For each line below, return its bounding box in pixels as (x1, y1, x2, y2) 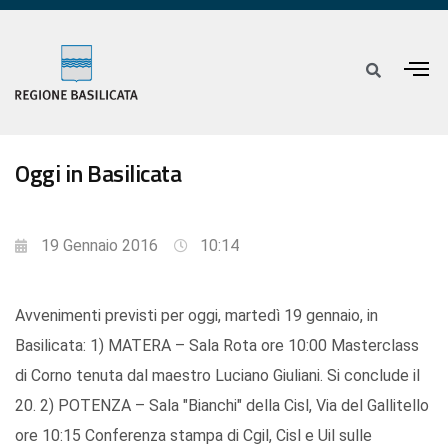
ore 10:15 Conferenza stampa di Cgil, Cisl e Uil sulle (15, 426, 372, 446)
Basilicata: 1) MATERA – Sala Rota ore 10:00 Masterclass (15, 336, 419, 356)
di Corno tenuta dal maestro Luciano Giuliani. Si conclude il (15, 366, 420, 386)
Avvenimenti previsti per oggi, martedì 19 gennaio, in (15, 306, 378, 326)
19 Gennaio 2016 (41, 236, 158, 256)
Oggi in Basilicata (15, 155, 181, 192)
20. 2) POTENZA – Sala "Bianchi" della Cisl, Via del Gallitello (15, 396, 429, 416)
